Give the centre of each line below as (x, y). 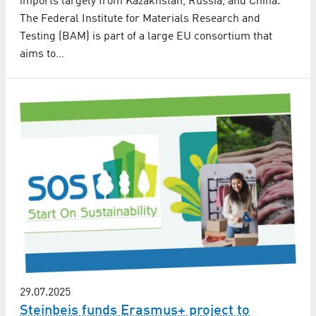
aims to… (42, 55)
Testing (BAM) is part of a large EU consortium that (146, 37)
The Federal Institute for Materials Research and (140, 19)
